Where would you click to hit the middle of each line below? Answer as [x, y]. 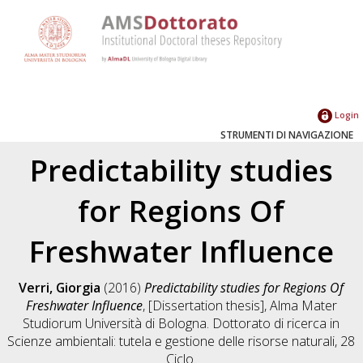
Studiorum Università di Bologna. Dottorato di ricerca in [181, 323]
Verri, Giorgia [60, 287]
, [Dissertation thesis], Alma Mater [239, 305]
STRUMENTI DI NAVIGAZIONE [287, 135]
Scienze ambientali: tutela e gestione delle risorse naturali [171, 341]
